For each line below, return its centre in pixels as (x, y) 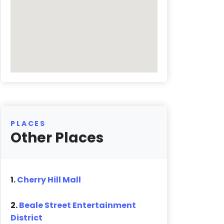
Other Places (57, 138)
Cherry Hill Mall (49, 180)
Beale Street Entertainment (78, 205)
